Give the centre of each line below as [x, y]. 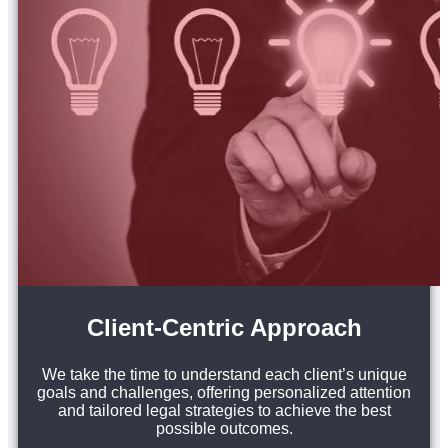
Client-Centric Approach [224, 327]
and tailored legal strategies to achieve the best [224, 410]
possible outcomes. [224, 428]
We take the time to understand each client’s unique [224, 374]
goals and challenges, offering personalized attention [224, 392]
